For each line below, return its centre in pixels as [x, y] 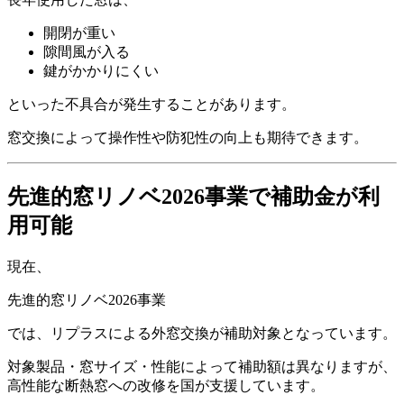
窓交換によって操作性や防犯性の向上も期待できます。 [188, 137]
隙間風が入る [87, 51]
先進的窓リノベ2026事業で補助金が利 [193, 196]
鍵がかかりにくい [101, 70]
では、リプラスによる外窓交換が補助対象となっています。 [202, 333]
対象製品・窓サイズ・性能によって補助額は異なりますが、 [202, 366]
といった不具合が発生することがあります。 [151, 104]
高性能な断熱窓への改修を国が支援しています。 [166, 385]
